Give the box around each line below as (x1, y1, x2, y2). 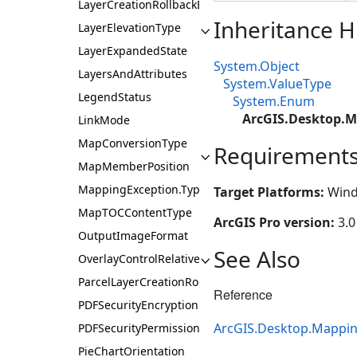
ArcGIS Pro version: (214, 214, 338, 231)
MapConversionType (78, 135, 187, 151)
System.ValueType (223, 75, 331, 92)
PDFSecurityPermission (78, 320, 200, 335)
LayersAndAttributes (78, 66, 187, 81)
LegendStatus (78, 89, 151, 104)
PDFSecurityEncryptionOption (78, 297, 235, 312)
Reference (214, 285, 273, 304)
